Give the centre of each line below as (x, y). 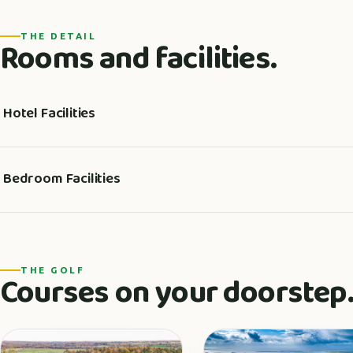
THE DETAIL (59, 35)
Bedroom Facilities (62, 179)
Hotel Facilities (50, 114)
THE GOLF (53, 269)
